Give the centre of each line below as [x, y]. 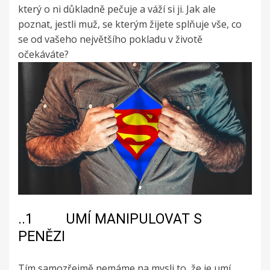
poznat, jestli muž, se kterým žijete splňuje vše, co [130, 24]
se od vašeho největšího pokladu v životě [110, 39]
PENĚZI [42, 237]
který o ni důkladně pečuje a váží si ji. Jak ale [117, 9]
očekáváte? [43, 55]
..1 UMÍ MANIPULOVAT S [110, 219]
